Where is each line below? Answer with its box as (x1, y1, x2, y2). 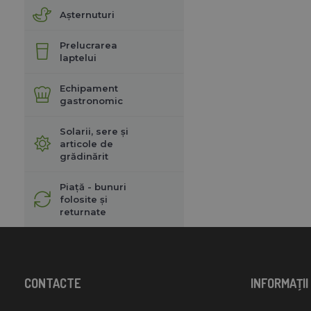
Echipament (59, 82, 118, 94)
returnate (59, 205, 106, 217)
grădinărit (59, 150, 108, 162)
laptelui (59, 51, 96, 63)
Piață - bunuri (59, 180, 126, 192)
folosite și (59, 193, 108, 205)
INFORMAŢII (250, 275, 308, 291)
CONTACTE (24, 275, 81, 291)
